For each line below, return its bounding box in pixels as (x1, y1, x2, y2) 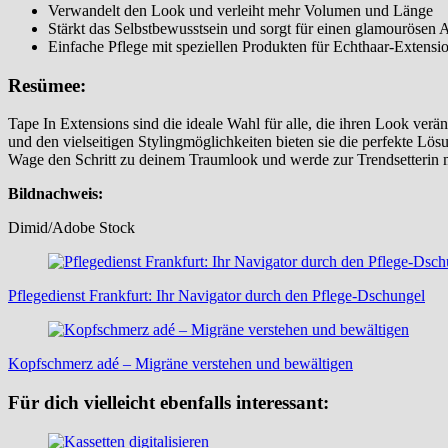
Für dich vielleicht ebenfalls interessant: (8, 391, 329, 413)
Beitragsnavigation (7, 252, 201, 279)
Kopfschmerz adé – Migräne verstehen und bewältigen (8, 355, 353, 373)
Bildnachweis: (8, 185, 103, 203)
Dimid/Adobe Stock (8, 219, 135, 237)
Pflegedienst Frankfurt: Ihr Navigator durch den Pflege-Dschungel (8, 287, 425, 305)
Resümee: (8, 74, 86, 96)
